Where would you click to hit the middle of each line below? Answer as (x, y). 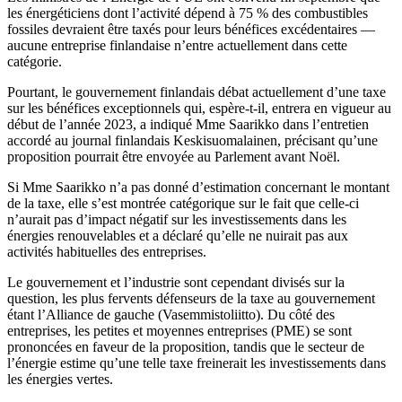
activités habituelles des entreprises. (107, 252)
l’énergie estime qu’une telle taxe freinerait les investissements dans (197, 363)
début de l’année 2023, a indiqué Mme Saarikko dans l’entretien (188, 125)
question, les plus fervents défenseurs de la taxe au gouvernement (191, 299)
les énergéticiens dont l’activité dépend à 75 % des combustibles (188, 13)
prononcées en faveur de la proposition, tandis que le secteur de (186, 347)
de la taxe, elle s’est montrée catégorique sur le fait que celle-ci (183, 204)
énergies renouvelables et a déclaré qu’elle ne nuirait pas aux (178, 236)
